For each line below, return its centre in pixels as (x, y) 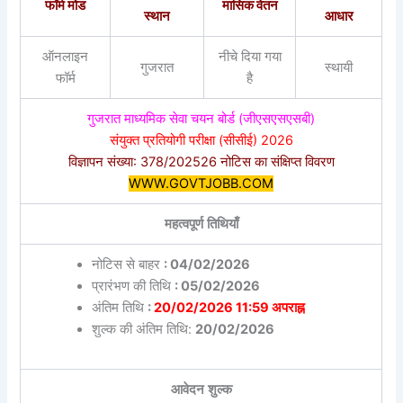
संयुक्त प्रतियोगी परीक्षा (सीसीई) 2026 (201, 141)
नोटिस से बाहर (127, 265)
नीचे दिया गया (250, 57)
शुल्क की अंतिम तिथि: (143, 330)
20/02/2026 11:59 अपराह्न (228, 308)
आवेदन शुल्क (201, 390)
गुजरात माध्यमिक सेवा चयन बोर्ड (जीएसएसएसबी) (201, 119)
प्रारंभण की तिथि (133, 287)
